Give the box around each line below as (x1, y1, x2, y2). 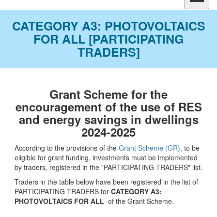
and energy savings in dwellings (18, 111, 199, 127)
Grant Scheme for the (49, 86, 168, 102)
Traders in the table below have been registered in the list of (15, 177, 198, 186)
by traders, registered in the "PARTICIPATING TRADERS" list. (15, 162, 202, 172)
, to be (180, 143, 200, 153)
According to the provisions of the (15, 143, 119, 153)
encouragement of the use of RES (15, 98, 202, 115)
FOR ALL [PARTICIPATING (33, 30, 184, 47)
